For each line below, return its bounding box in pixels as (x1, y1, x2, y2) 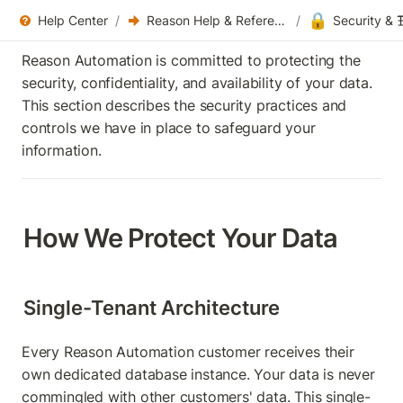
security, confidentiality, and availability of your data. (22, 74, 372, 92)
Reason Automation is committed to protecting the (22, 51, 361, 69)
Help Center (38, 13, 108, 28)
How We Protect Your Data (23, 222, 338, 255)
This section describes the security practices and (22, 96, 347, 114)
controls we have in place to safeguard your (22, 119, 316, 137)
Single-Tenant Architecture (23, 294, 280, 319)
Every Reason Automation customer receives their (22, 342, 354, 361)
